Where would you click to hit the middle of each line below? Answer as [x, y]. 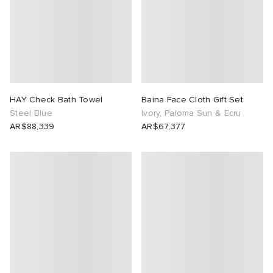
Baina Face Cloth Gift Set [192, 100]
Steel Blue [31, 113]
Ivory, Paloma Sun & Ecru [191, 113]
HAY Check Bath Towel [56, 100]
